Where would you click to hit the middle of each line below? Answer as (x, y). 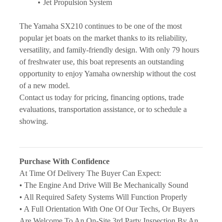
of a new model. (45, 85)
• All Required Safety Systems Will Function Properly (103, 197)
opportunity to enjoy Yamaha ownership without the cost (108, 73)
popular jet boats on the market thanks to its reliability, (103, 38)
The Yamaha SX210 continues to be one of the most (101, 26)
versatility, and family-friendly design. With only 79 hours (109, 50)
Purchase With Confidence (64, 161)
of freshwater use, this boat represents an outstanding (102, 61)
